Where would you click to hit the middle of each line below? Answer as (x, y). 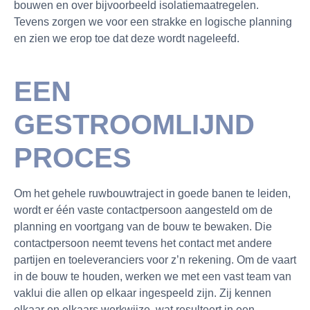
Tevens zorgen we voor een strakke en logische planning (153, 22)
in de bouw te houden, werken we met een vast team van (153, 276)
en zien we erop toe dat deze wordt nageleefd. (127, 38)
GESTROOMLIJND (134, 125)
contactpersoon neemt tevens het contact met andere (143, 243)
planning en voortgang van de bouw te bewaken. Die (143, 227)
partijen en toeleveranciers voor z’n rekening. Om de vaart (155, 260)
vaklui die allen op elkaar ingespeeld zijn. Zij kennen (143, 293)
